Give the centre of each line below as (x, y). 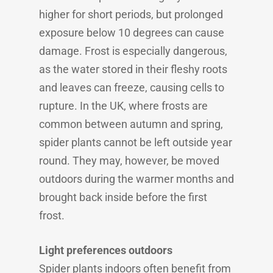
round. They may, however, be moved (129, 161)
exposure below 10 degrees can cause (132, 33)
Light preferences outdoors (106, 250)
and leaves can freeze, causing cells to (132, 87)
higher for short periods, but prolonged (131, 14)
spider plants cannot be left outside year (136, 142)
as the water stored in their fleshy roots (133, 69)
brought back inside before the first (123, 197)
